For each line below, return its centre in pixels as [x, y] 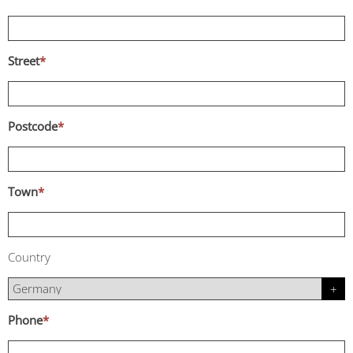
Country [29, 257]
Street [24, 61]
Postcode [33, 126]
